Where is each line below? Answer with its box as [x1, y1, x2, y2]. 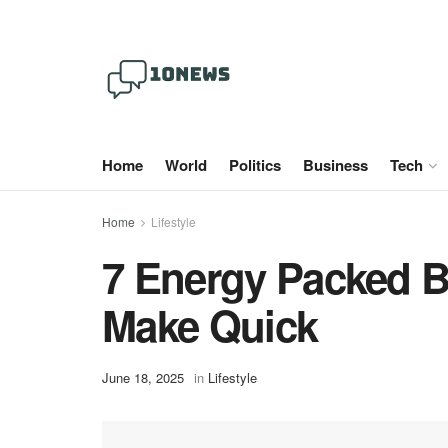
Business [303, 154, 368, 176]
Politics [229, 154, 281, 176]
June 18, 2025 [102, 368, 184, 388]
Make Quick [102, 295, 318, 355]
